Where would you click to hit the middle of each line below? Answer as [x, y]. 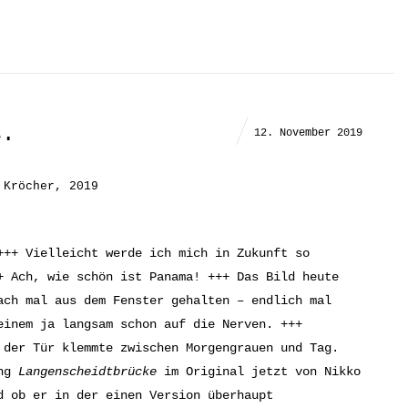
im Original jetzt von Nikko [259, 372]
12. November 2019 [308, 133]
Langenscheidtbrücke [87, 372]
